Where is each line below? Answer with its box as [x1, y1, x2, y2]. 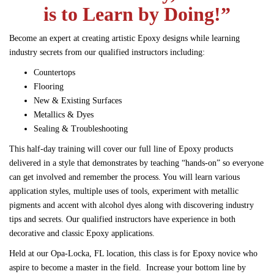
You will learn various [163, 172, 240, 182]
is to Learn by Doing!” [43, 3, 231, 26]
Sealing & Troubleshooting [34, 124, 128, 134]
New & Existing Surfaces [34, 96, 122, 106]
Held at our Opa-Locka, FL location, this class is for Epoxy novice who [9, 249, 257, 259]
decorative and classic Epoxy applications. [9, 229, 155, 239]
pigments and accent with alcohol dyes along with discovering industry [9, 201, 254, 210]
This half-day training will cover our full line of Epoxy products [9, 144, 233, 154]
